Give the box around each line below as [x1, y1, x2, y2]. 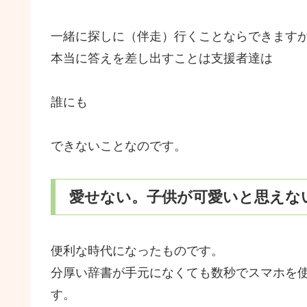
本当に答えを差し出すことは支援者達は [51, 51, 273, 65]
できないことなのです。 [51, 138, 186, 153]
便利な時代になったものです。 [51, 243, 223, 258]
